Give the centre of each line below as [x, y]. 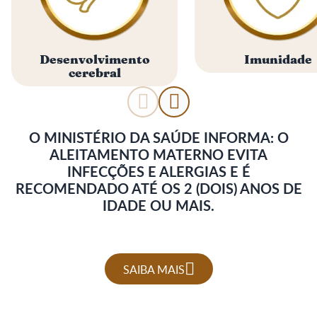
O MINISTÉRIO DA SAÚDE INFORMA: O [158, 138]
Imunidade [278, 60]
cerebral [94, 74]
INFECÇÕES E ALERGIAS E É [158, 172]
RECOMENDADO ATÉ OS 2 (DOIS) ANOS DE [158, 189]
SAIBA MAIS [154, 269]
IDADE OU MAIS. [158, 206]
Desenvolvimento [94, 60]
